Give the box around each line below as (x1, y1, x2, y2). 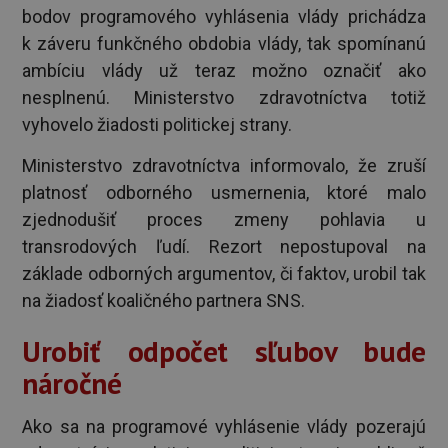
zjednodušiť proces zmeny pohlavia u (22, 209, 426, 231)
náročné (22, 363, 122, 402)
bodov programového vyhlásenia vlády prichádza (22, 6, 426, 28)
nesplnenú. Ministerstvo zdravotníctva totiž (22, 87, 426, 109)
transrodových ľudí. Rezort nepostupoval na (22, 236, 426, 258)
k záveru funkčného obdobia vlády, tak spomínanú (22, 33, 426, 55)
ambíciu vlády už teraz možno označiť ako (22, 60, 426, 82)
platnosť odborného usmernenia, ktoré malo (22, 182, 426, 204)
